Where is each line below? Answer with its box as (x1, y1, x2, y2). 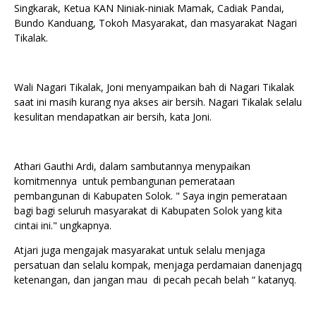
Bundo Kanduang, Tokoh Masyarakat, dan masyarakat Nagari (14, 16, 297, 30)
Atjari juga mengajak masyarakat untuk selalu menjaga (14, 243, 265, 257)
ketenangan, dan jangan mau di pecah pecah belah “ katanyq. (14, 273, 296, 287)
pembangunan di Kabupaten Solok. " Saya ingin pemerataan (14, 189, 287, 203)
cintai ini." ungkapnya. (14, 219, 111, 233)
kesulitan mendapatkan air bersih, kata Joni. (14, 110, 214, 124)
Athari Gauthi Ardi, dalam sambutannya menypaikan (14, 159, 250, 174)
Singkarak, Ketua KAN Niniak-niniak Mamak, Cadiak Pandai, (14, 1, 284, 16)
